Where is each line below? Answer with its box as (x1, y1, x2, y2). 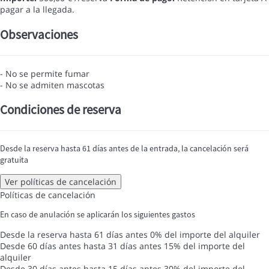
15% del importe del (164, 240, 245, 252)
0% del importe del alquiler (150, 229, 260, 241)
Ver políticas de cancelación (5, 176, 116, 188)
